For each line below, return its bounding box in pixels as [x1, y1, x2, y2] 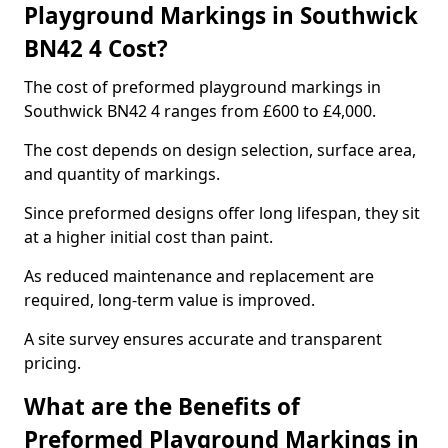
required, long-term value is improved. [24, 289, 315, 311]
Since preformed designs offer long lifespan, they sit [24, 202, 420, 224]
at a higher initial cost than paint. [24, 226, 273, 248]
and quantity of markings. [24, 163, 220, 185]
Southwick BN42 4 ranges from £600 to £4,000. [24, 100, 376, 122]
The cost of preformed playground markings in [24, 76, 381, 98]
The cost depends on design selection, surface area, [24, 139, 416, 161]
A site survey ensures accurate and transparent [24, 328, 382, 350]
